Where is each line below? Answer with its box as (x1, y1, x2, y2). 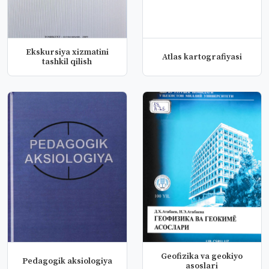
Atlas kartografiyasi (162, 52, 242, 62)
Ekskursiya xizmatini (25, 47, 109, 58)
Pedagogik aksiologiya (22, 256, 112, 267)
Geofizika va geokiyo (161, 251, 243, 262)
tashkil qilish (42, 56, 92, 67)
